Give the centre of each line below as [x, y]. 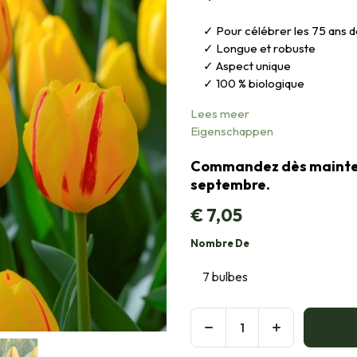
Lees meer [220, 113]
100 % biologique [260, 83]
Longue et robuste [266, 48]
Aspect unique [253, 65]
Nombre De [220, 243]
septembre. [230, 184]
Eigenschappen [232, 131]
